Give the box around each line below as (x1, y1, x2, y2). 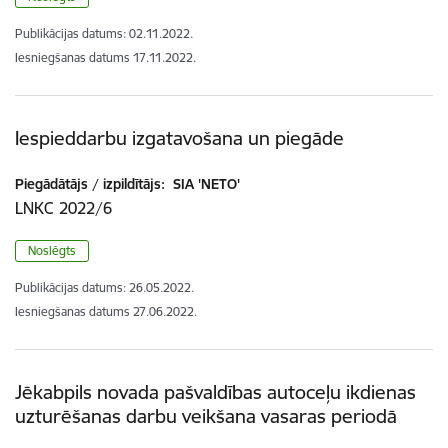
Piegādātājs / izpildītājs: (15, 174, 165, 193)
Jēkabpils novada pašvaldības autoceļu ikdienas (15, 379, 416, 404)
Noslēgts (28, 242, 76, 258)
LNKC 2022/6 (15, 197, 112, 218)
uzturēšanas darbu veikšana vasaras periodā (15, 403, 397, 428)
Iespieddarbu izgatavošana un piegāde (15, 125, 344, 150)
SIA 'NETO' (169, 174, 240, 193)
